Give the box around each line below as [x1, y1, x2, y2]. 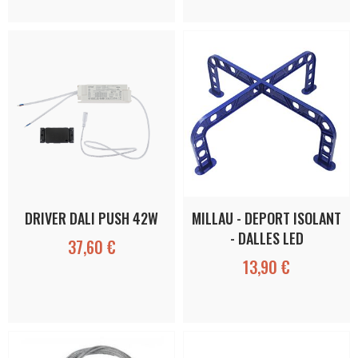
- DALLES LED [229, 227, 304, 249]
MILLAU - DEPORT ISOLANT [192, 207, 341, 229]
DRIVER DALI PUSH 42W [25, 207, 158, 229]
